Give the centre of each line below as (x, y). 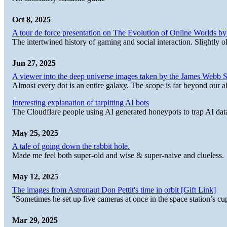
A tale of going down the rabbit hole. (71, 146)
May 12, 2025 (35, 177)
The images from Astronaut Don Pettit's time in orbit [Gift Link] (114, 190)
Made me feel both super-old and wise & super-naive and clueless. (118, 156)
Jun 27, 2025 (34, 63)
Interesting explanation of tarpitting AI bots (81, 103)
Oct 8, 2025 (31, 20)
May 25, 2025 (35, 133)
